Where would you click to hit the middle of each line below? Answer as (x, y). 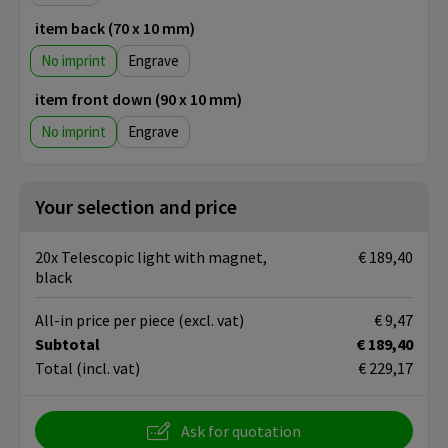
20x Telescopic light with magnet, (151, 257)
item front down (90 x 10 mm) (138, 99)
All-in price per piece (106, 320)
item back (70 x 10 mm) (115, 28)
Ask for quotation (241, 431)
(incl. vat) (108, 368)
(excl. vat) (211, 320)
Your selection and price (136, 207)
